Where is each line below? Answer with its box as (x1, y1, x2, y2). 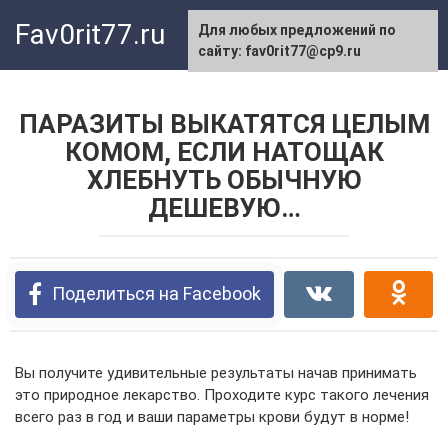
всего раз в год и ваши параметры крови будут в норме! (15, 408, 409, 426)
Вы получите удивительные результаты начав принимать (15, 364, 417, 382)
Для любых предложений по (198, 22, 396, 38)
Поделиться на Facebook (52, 283, 261, 304)
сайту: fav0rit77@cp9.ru (198, 43, 361, 59)
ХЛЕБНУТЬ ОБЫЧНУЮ (86, 165, 362, 195)
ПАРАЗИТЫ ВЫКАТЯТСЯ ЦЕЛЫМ (18, 109, 430, 139)
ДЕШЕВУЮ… (147, 193, 301, 223)
